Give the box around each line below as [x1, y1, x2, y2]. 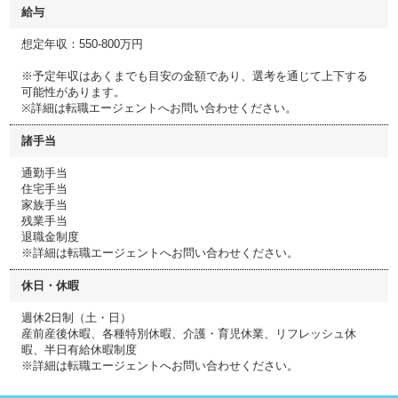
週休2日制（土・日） [21, 311, 131, 324]
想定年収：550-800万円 [21, 37, 143, 51]
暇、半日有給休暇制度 [21, 343, 137, 356]
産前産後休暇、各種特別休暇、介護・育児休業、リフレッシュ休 [21, 327, 356, 340]
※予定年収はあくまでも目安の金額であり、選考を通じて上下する [21, 69, 368, 83]
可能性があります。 [21, 85, 125, 99]
